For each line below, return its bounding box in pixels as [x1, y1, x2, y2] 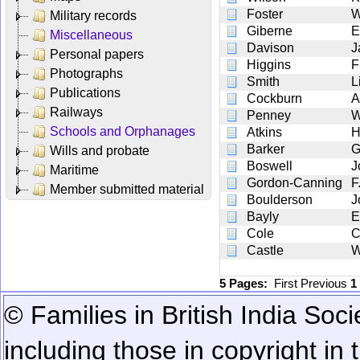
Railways [50, 104, 103, 119]
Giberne [247, 23, 292, 38]
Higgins [247, 57, 291, 72]
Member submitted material [50, 182, 204, 196]
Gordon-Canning [247, 175, 342, 190]
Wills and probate [50, 143, 149, 157]
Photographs [50, 66, 123, 80]
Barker [247, 141, 284, 156]
